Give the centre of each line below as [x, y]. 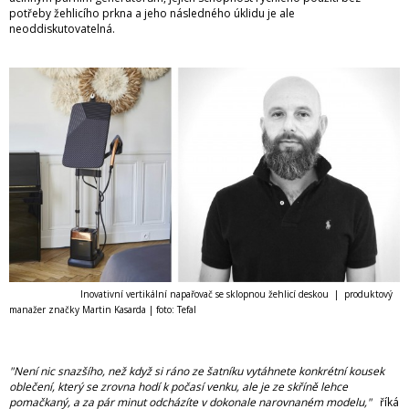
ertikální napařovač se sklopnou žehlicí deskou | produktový [262, 294]
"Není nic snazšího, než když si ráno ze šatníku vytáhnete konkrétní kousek [197, 371]
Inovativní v [104, 294]
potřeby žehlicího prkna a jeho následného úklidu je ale [152, 14]
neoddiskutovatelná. [63, 29]
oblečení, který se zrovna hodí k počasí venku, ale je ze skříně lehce [178, 386]
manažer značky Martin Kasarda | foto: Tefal [103, 309]
